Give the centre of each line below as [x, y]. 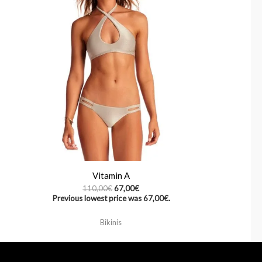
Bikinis [111, 222]
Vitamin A [111, 176]
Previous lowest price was [97, 199]
